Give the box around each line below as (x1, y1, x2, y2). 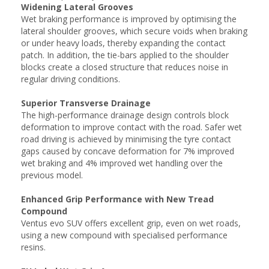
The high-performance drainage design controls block (21, 109, 229, 121)
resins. (21, 241, 46, 253)
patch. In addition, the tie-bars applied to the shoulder (21, 49, 229, 61)
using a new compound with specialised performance (21, 229, 228, 241)
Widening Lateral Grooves (21, 1, 133, 13)
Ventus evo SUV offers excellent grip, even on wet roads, (21, 217, 241, 229)
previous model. (21, 169, 83, 181)
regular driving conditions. (21, 73, 120, 85)
